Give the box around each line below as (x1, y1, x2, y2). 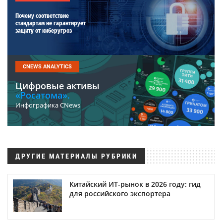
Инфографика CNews (15, 100, 80, 110)
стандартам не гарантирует (15, 19, 86, 27)
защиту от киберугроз (15, 27, 72, 34)
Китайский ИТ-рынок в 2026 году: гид (69, 179, 201, 189)
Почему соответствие (15, 12, 69, 19)
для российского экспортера (69, 188, 170, 198)
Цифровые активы (15, 79, 100, 92)
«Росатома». (15, 89, 70, 101)
